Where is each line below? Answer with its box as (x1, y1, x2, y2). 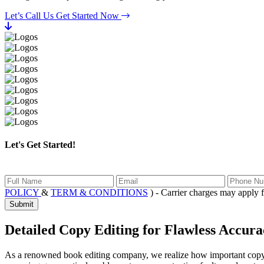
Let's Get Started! (5, 139, 75, 150)
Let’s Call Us (5, 10, 56, 21)
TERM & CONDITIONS (51, 187, 148, 198)
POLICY (5, 187, 41, 198)
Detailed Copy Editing (5, 222, 143, 238)
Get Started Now (56, 10, 121, 21)
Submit (9, 200, 34, 209)
